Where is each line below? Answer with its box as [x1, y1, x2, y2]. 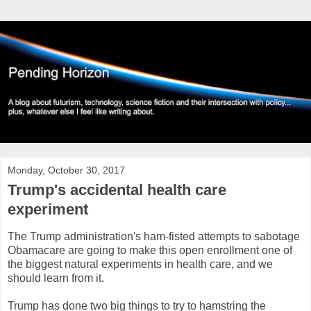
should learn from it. [8, 271, 104, 284]
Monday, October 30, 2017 [8, 164, 125, 176]
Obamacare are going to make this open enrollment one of [8, 244, 292, 256]
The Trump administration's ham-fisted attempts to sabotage [8, 230, 300, 242]
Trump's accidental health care [8, 180, 226, 199]
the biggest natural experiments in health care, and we [8, 258, 273, 270]
